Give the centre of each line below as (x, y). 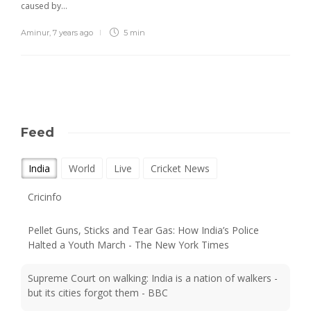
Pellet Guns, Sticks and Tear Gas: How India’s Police (143, 203)
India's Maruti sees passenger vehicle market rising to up (155, 299)
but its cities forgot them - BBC (98, 266)
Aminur (35, 33)
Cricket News (180, 169)
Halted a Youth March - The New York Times (128, 218)
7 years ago (73, 33)
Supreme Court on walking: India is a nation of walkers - (153, 251)
